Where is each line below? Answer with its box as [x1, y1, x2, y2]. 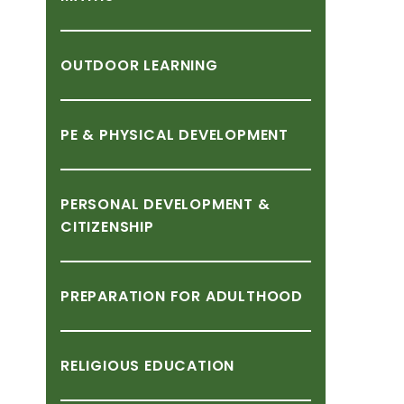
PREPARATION [60, 286, 166, 307]
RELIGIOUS [60, 355, 141, 376]
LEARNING [143, 55, 218, 76]
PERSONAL [60, 194, 140, 215]
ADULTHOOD [205, 286, 304, 307]
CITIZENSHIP [60, 216, 154, 237]
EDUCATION [144, 355, 235, 376]
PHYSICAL [99, 124, 175, 145]
